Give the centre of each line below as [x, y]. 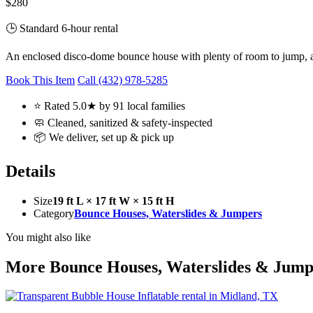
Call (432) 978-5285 [123, 80]
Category [54, 213]
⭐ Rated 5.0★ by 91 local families [109, 105]
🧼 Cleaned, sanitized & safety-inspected [123, 122]
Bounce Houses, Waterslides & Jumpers [168, 213]
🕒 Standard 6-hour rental [62, 28]
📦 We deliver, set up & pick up [104, 137]
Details [30, 171]
